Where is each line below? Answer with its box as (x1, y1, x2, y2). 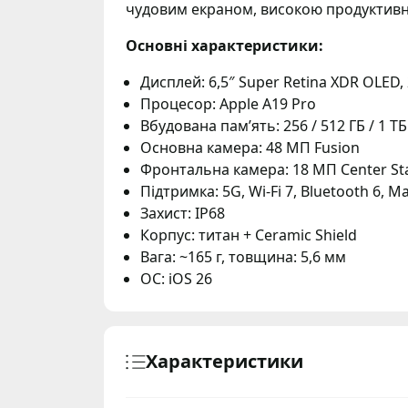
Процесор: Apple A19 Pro (140, 94, 316, 114)
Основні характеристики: (126, 36, 323, 56)
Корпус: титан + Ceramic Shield (140, 225, 357, 245)
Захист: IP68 (140, 203, 225, 223)
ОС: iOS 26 (140, 269, 212, 289)
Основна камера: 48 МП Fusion (140, 138, 360, 158)
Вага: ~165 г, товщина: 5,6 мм (140, 247, 346, 267)
